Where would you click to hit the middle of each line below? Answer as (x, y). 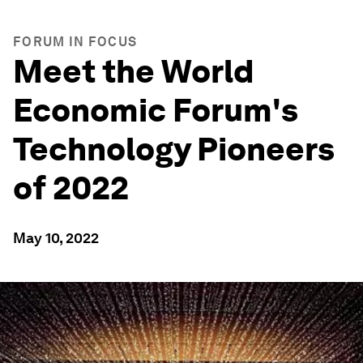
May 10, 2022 (56, 238)
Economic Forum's (156, 110)
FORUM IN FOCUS (75, 42)
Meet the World (134, 71)
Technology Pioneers (174, 149)
